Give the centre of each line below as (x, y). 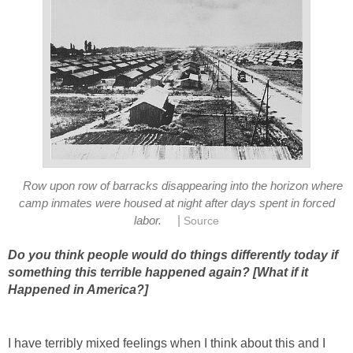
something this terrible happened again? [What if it (158, 272)
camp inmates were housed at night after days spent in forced (176, 204)
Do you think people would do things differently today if (173, 255)
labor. (147, 221)
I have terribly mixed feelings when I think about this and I (167, 343)
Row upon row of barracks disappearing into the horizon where (183, 186)
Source (202, 221)
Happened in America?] (78, 289)
